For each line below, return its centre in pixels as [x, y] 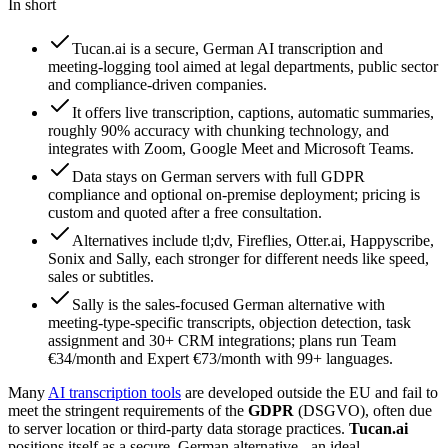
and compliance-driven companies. [157, 84]
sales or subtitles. [101, 276]
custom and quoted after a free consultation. [185, 212]
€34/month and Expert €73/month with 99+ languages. [220, 358]
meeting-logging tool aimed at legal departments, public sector [243, 66]
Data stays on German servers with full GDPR [218, 176]
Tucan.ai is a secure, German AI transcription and [227, 48]
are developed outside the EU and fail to [309, 392]
